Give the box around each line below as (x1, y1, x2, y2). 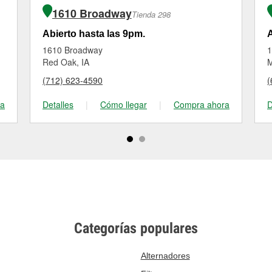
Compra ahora (174, 98, 229, 110)
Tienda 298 (131, 8, 171, 20)
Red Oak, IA (42, 56, 89, 68)
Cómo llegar (100, 98, 147, 110)
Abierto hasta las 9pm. (42, 29, 145, 39)
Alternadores (140, 251, 190, 260)
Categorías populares (74, 220, 198, 237)
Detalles (42, 98, 73, 110)
